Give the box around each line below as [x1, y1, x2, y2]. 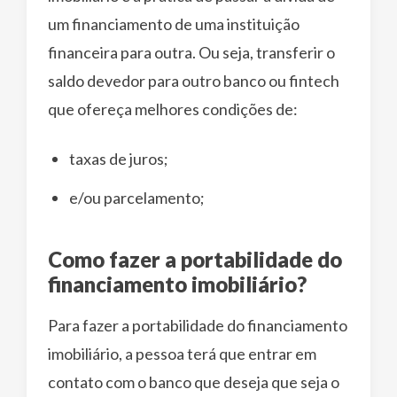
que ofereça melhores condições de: [48, 98, 298, 119]
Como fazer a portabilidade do [48, 245, 342, 272]
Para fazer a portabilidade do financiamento [48, 315, 347, 335]
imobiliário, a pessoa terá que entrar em [48, 343, 316, 363]
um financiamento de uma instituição [48, 13, 300, 34]
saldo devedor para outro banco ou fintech [48, 70, 339, 90]
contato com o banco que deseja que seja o [48, 371, 339, 392]
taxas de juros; [69, 148, 168, 168]
